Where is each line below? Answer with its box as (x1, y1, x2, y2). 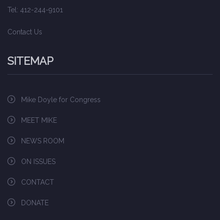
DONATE (21, 199, 49, 207)
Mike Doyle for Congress (21, 96, 101, 104)
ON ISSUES (21, 158, 55, 165)
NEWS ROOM (21, 137, 64, 145)
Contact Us (7, 28, 42, 36)
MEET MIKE (21, 116, 57, 124)
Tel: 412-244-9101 (7, 6, 63, 14)
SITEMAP (7, 55, 54, 67)
